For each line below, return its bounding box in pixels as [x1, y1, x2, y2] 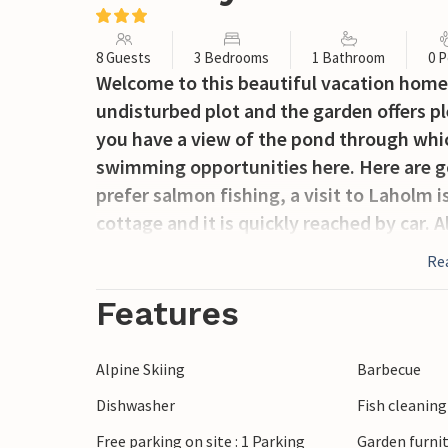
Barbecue [357, 359, 422, 379]
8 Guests [96, 48, 151, 67]
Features [96, 294, 239, 333]
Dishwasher [96, 395, 175, 415]
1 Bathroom [312, 48, 385, 67]
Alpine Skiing [96, 359, 185, 379]
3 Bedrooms [194, 48, 269, 67]
